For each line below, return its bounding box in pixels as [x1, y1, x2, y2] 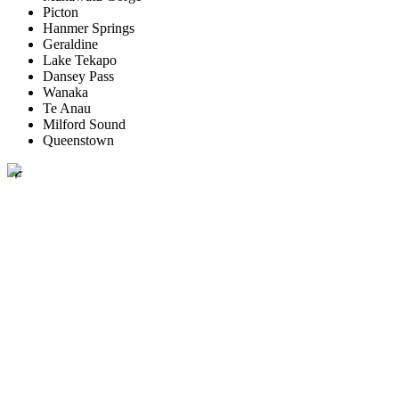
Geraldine [43, 37, 98, 53]
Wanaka [43, 85, 88, 101]
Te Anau [43, 101, 91, 117]
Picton [43, 4, 78, 20]
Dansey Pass [43, 69, 114, 85]
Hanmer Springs [43, 20, 134, 37]
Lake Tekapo [43, 53, 117, 69]
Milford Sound [43, 117, 126, 133]
